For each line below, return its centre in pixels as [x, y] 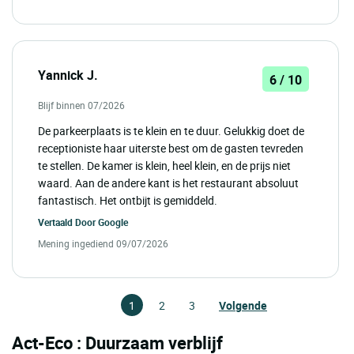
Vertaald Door [68, 222]
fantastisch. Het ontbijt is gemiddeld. [128, 201]
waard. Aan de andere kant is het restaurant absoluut [168, 183]
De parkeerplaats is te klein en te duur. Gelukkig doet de [171, 131]
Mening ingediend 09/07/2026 [103, 244]
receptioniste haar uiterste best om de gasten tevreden [171, 149]
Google [113, 222]
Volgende [243, 306]
